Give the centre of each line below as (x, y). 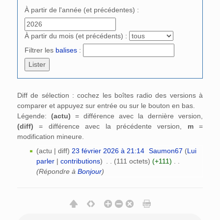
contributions (80, 161)
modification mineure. (51, 136)
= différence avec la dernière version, (137, 116)
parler (45, 161)
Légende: (34, 116)
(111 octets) (132, 161)
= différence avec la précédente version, (110, 126)
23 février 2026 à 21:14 (108, 151)
